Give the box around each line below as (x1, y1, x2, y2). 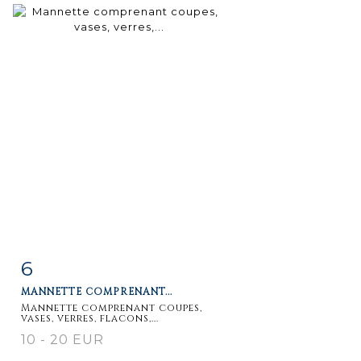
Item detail (37, 258, 106, 272)
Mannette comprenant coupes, (21, 301, 202, 314)
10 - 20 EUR (21, 331, 104, 347)
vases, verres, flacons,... (21, 311, 159, 325)
